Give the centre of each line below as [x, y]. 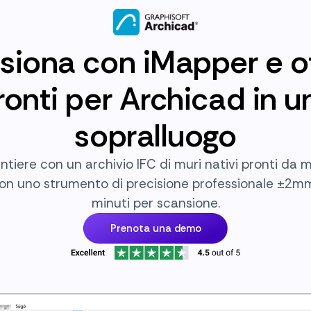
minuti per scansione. [155, 203]
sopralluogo [155, 136]
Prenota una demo [155, 229]
